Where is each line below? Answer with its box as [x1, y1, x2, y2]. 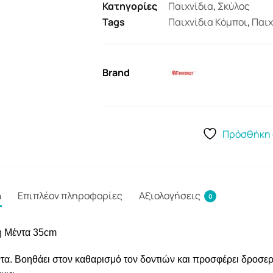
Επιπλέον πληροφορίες [18, 189, 122, 202]
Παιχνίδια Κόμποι [168, 15, 247, 29]
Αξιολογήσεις [139, 189, 200, 202]
